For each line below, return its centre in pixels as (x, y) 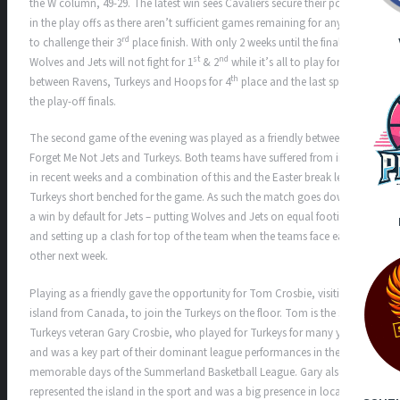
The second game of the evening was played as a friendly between (187, 139)
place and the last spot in (300, 82)
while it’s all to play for (284, 62)
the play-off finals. (73, 101)
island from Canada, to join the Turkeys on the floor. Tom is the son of (199, 313)
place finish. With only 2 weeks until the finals (237, 42)
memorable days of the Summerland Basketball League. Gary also (187, 372)
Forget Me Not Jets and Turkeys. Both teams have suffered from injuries (200, 158)
